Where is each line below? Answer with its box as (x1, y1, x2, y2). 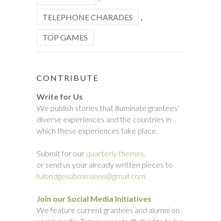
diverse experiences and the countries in (37, 114, 171, 124)
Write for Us (37, 91, 83, 101)
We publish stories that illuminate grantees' (37, 103, 179, 112)
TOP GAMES (42, 32, 88, 42)
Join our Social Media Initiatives (37, 193, 151, 203)
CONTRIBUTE (37, 73, 99, 82)
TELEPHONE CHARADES (42, 12, 133, 22)
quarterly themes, (86, 148, 146, 158)
